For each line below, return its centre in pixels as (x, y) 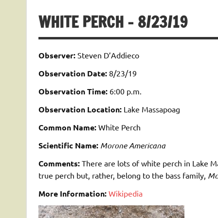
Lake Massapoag (151, 109)
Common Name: (67, 127)
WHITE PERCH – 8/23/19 (113, 22)
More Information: (73, 194)
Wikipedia (125, 193)
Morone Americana (133, 145)
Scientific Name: (68, 145)
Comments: (60, 163)
